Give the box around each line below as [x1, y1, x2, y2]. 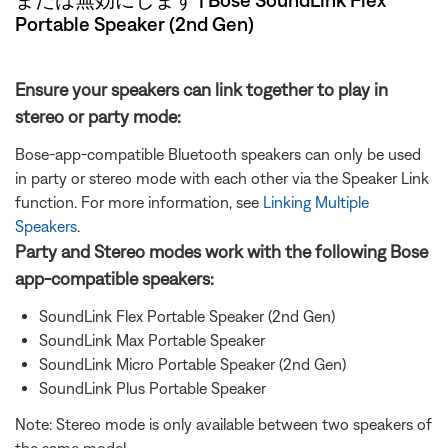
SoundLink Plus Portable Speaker [39, 379, 266, 397]
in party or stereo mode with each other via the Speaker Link [15, 169, 429, 187]
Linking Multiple [263, 193, 369, 211]
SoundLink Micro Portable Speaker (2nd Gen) [39, 355, 346, 373]
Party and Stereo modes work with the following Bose [15, 241, 428, 262]
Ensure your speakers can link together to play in [15, 79, 388, 100]
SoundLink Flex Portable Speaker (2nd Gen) [39, 307, 335, 325]
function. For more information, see [15, 193, 263, 211]
